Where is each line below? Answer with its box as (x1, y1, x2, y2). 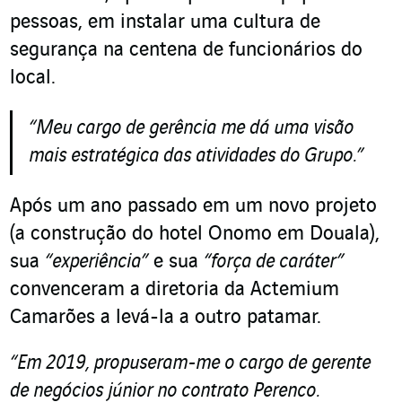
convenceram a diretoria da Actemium (10, 279, 339, 301)
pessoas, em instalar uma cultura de (10, 12, 320, 34)
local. (10, 67, 56, 90)
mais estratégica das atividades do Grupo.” (29, 145, 363, 168)
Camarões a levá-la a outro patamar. (10, 307, 321, 329)
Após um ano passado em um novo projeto (10, 196, 377, 218)
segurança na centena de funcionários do (10, 39, 363, 62)
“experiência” (45, 251, 148, 274)
